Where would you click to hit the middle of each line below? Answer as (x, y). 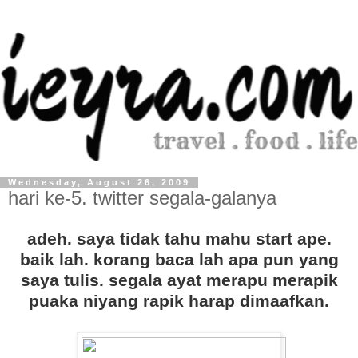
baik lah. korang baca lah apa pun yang (179, 260)
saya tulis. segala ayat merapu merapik (179, 280)
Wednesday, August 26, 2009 (99, 183)
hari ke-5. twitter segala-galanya (142, 198)
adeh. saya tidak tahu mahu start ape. (179, 239)
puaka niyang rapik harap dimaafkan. (179, 301)
